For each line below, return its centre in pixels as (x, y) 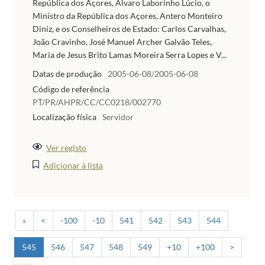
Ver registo (67, 147)
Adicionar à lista (73, 165)
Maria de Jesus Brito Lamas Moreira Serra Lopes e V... (130, 54)
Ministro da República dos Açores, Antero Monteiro (127, 15)
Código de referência (71, 89)
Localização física (64, 117)
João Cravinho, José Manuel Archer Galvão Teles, (122, 41)
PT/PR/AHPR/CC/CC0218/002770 (97, 102)
